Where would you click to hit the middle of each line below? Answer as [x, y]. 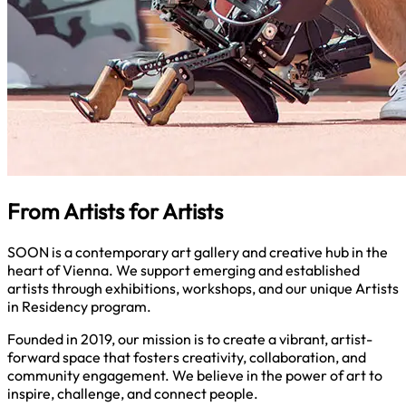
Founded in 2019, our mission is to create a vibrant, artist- [190, 339]
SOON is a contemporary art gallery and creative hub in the [198, 252]
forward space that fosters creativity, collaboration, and [187, 358]
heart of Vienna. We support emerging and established [184, 271]
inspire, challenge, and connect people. [133, 394]
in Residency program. [79, 307]
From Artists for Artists [115, 212]
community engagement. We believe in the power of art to [195, 376]
